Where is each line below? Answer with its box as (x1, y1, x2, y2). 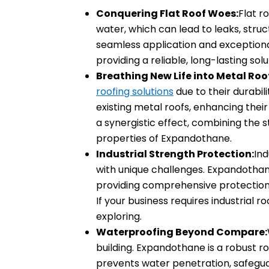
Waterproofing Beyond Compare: (96, 225, 267, 239)
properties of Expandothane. (96, 131, 232, 145)
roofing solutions (96, 84, 174, 98)
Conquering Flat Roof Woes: (96, 6, 238, 20)
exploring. (96, 209, 142, 223)
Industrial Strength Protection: (96, 147, 254, 161)
